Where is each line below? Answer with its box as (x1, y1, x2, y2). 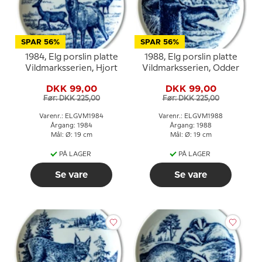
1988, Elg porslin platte (144, 53, 237, 61)
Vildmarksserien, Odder (142, 64, 239, 73)
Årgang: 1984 (50, 122, 92, 129)
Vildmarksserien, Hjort (25, 64, 118, 73)
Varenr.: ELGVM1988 (158, 113, 223, 119)
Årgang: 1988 (170, 122, 212, 129)
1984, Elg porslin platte (25, 53, 118, 61)
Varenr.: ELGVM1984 (39, 113, 104, 119)
